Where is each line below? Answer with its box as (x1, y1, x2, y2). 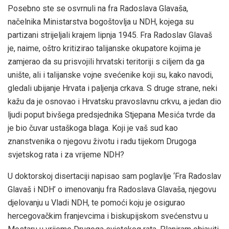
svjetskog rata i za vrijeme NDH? (8, 149, 124, 159)
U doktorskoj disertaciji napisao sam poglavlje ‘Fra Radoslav (8, 171, 221, 181)
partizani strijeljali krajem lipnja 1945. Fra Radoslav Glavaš (8, 30, 212, 40)
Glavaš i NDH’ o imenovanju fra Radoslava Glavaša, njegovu (8, 184, 216, 194)
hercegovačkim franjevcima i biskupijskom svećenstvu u (8, 211, 208, 221)
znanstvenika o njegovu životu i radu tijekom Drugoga (8, 136, 196, 146)
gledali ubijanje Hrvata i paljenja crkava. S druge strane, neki (8, 83, 217, 93)
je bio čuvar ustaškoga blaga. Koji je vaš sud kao (8, 123, 178, 133)
